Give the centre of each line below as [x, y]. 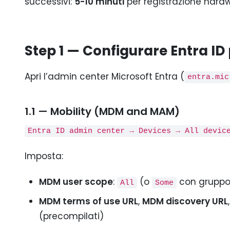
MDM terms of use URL [88, 201]
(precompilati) [71, 216]
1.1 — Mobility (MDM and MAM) [102, 111]
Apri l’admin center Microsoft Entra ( [104, 76]
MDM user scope [76, 182]
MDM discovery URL [185, 201]
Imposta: [44, 156]
